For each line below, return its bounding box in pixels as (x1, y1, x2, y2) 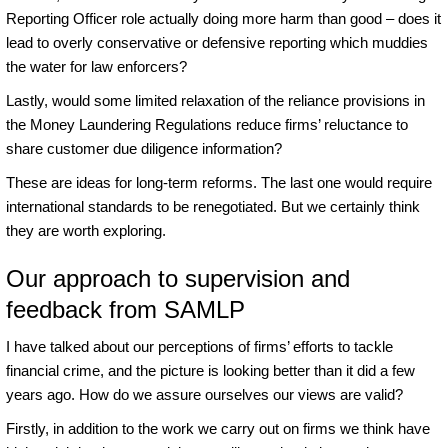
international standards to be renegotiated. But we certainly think (6, 197, 420, 215)
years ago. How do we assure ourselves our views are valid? (6, 385, 403, 403)
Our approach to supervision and (6, 264, 350, 292)
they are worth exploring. (6, 221, 166, 239)
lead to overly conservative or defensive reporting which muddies (6, 33, 428, 51)
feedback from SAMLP (6, 295, 245, 323)
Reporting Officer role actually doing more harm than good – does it (6, 9, 441, 27)
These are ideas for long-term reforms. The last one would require (6, 173, 432, 191)
